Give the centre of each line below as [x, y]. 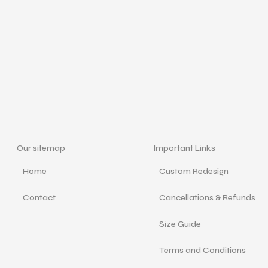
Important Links [185, 148]
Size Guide [180, 224]
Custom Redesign [194, 171]
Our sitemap [41, 148]
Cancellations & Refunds [208, 198]
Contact [39, 198]
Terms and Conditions [203, 250]
